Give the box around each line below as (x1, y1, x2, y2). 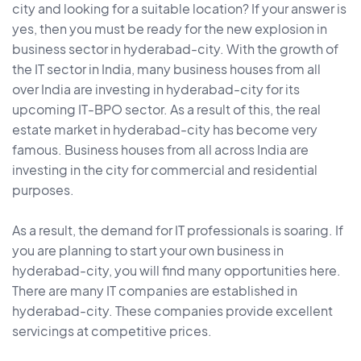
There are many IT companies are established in (12, 282, 297, 300)
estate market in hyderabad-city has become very (12, 121, 317, 139)
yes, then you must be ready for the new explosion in (12, 20, 327, 38)
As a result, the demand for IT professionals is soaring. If (12, 222, 343, 239)
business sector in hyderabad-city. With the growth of (12, 40, 338, 58)
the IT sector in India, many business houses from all (12, 60, 321, 78)
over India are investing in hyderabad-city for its (12, 81, 300, 98)
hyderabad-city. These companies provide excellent (12, 302, 333, 320)
